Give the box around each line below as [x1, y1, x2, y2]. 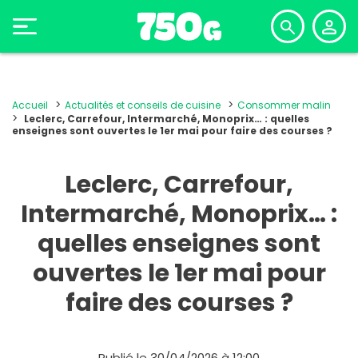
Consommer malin [237, 98, 331, 112]
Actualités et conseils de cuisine [65, 98, 221, 112]
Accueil [12, 98, 48, 112]
